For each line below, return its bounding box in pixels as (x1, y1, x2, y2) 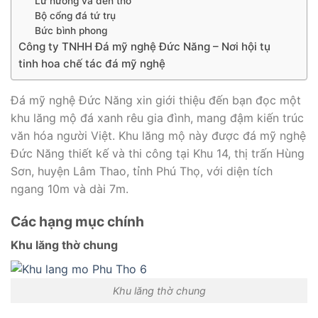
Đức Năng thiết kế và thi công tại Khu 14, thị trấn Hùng (11, 146, 305, 160)
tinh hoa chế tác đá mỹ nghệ (18, 56, 165, 70)
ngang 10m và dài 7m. (11, 181, 128, 196)
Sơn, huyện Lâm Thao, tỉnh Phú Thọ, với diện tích (11, 163, 273, 178)
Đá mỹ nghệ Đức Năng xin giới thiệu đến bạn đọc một (11, 92, 301, 107)
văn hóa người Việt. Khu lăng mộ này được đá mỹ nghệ (11, 128, 306, 143)
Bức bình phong (34, 24, 107, 36)
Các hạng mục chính (11, 212, 144, 230)
